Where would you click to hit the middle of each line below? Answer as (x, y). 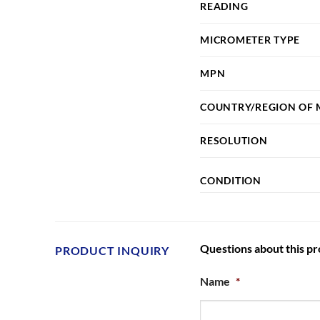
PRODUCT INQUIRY (112, 250)
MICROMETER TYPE (250, 39)
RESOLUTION (234, 140)
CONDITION (231, 180)
